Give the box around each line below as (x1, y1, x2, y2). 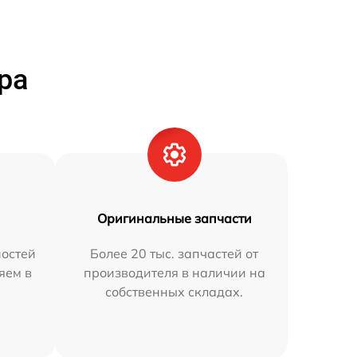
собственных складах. (105, 284, 244, 300)
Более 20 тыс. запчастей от (90, 245, 259, 262)
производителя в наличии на (83, 265, 265, 281)
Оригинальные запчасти (96, 210, 252, 227)
